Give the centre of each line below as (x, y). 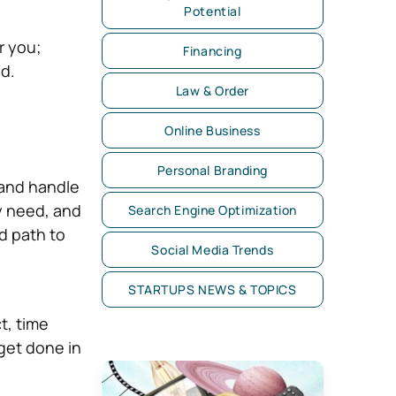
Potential (213, 11)
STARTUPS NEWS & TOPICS (213, 289)
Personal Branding (213, 170)
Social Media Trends (213, 250)
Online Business (213, 130)
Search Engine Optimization (213, 210)
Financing (213, 51)
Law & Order (212, 91)
